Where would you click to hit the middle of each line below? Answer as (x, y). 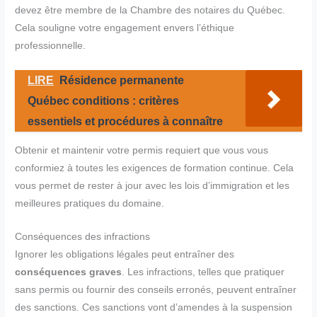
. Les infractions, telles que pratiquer (203, 272)
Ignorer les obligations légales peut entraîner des (125, 254)
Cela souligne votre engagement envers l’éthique (125, 28)
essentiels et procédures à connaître (126, 121)
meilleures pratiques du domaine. (90, 203)
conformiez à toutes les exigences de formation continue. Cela (155, 168)
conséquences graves (69, 272)
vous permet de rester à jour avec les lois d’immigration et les (152, 185)
